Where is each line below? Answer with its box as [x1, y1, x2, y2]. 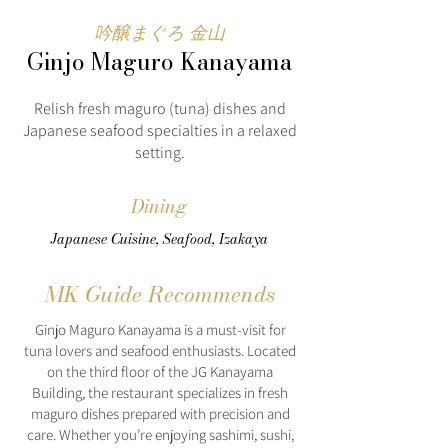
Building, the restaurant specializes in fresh [32, 383, 288, 402]
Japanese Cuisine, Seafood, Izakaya [51, 228, 268, 250]
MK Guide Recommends [45, 277, 275, 311]
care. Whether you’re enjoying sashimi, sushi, [26, 425, 294, 444]
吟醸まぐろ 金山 [94, 19, 225, 46]
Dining [131, 192, 187, 221]
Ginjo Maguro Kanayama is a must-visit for [34, 320, 286, 339]
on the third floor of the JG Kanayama [47, 362, 273, 381]
